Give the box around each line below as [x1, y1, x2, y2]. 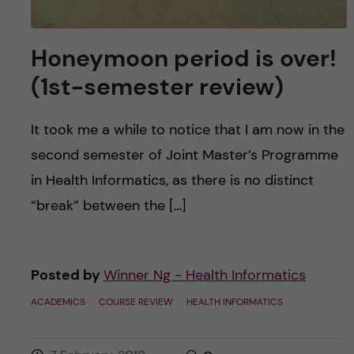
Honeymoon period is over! [30, 42, 337, 73]
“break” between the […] [30, 195, 186, 215]
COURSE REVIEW [98, 295, 173, 308]
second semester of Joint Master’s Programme [30, 145, 338, 164]
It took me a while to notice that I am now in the [30, 119, 345, 139]
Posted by [30, 265, 104, 284]
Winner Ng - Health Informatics [103, 265, 306, 284]
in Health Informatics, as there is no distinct [30, 170, 314, 190]
